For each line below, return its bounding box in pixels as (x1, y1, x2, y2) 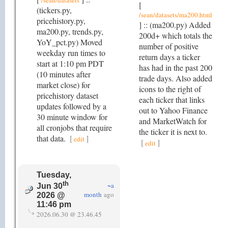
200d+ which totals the (139, 30, 212, 41)
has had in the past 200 (139, 62, 212, 73)
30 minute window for (37, 111, 107, 122)
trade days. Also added (139, 73, 212, 83)
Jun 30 (37, 182, 63, 191)
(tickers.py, (37, 5, 72, 15)
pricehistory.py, (37, 15, 85, 26)
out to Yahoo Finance (139, 105, 208, 116)
